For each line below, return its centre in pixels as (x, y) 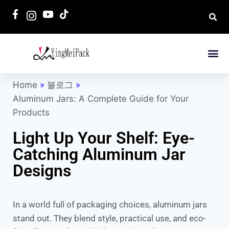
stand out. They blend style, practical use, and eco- (109, 218)
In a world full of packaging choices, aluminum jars (110, 204)
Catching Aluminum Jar (99, 154)
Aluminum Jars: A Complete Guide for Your (101, 98)
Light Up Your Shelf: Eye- (104, 138)
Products (31, 112)
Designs (42, 170)
